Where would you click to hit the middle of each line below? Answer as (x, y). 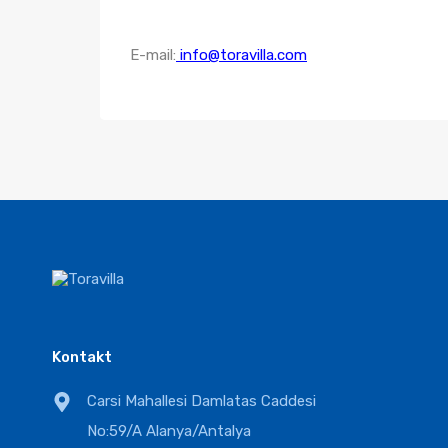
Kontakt (82, 357)
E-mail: (153, 55)
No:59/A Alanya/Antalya (169, 431)
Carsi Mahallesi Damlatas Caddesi (201, 401)
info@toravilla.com (243, 55)
